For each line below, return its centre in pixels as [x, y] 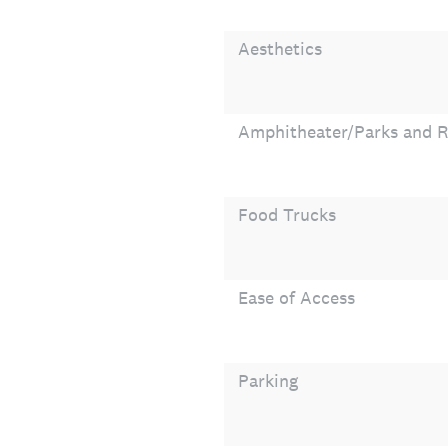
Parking [268, 380]
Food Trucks [287, 214]
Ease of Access [296, 297]
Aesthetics [280, 48]
